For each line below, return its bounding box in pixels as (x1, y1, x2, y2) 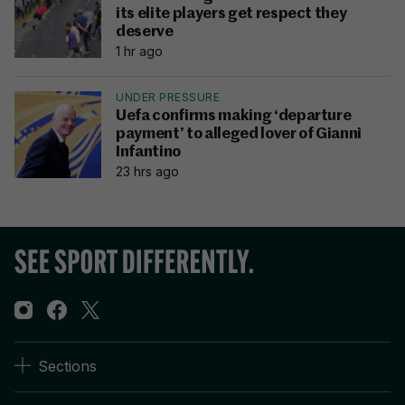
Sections (38, 356, 97, 375)
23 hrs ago (116, 164, 179, 180)
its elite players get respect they (116, 6, 347, 23)
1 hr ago (116, 43, 163, 60)
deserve (116, 24, 174, 41)
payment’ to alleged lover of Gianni (116, 127, 363, 143)
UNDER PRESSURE (116, 90, 220, 105)
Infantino (116, 145, 181, 161)
